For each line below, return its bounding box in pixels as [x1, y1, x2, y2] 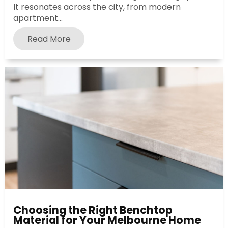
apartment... [13, 12, 63, 24]
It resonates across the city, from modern [13, 1, 181, 13]
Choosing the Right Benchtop [13, 203, 173, 218]
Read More [27, 33, 71, 45]
